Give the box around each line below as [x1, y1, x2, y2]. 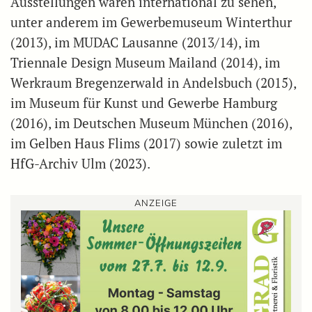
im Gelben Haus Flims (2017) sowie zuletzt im [10, 135, 282, 153]
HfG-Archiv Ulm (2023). [10, 155, 150, 173]
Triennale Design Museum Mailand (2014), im [10, 54, 280, 72]
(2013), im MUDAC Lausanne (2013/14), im [10, 34, 260, 52]
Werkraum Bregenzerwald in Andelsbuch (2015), [10, 75, 296, 92]
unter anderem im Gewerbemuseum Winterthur [10, 14, 292, 31]
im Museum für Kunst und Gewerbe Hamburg [10, 95, 277, 112]
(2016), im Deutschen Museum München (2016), [10, 115, 292, 132]
